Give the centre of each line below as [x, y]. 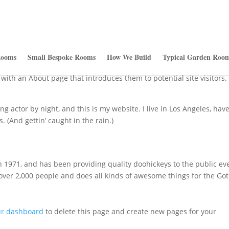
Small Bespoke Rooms [61, 57]
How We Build [129, 57]
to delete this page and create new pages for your [130, 211]
